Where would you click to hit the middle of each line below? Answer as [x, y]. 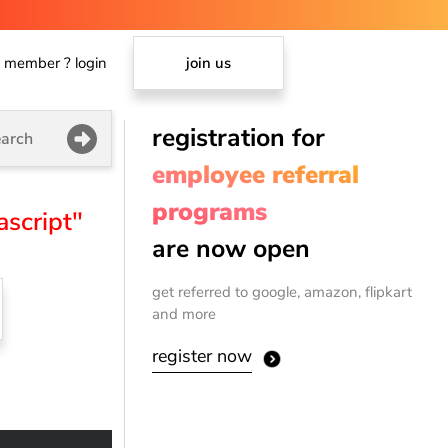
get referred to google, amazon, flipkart [282, 292]
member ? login [56, 63]
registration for [239, 138]
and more [184, 314]
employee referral [256, 175]
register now [202, 355]
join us [209, 63]
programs [210, 212]
